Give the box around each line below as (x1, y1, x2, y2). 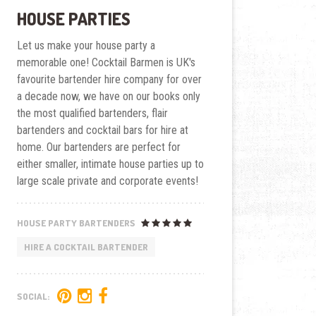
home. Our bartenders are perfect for (16, 140, 181, 154)
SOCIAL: (16, 291, 52, 303)
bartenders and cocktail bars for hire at (16, 123, 188, 138)
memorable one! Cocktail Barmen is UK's (16, 56, 195, 70)
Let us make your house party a (16, 39, 155, 53)
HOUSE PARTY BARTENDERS (16, 217, 138, 229)
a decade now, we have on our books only (16, 90, 200, 104)
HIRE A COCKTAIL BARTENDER (23, 241, 148, 253)
